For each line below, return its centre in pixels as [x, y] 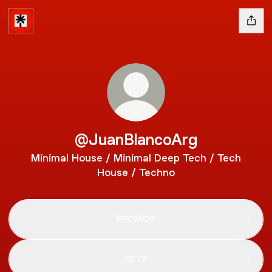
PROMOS [136, 219]
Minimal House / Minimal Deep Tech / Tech [136, 158]
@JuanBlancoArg [136, 139]
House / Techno [136, 172]
